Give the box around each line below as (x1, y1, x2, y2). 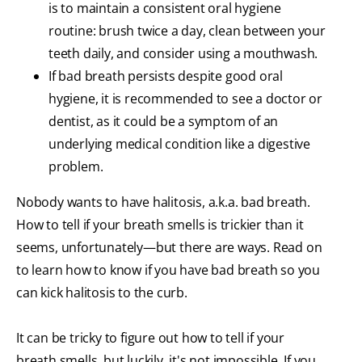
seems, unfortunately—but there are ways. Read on (16, 238, 322, 257)
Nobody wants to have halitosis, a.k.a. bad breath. (16, 193, 310, 212)
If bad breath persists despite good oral (48, 67, 283, 86)
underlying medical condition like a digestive (48, 135, 310, 154)
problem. (48, 158, 110, 176)
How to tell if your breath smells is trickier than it (16, 216, 304, 234)
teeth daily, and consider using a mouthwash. (48, 44, 318, 63)
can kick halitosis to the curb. (16, 284, 187, 302)
